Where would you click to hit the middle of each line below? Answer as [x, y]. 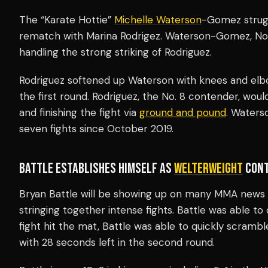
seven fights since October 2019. [96, 128]
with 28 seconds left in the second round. [118, 242]
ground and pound [183, 112]
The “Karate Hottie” [67, 19]
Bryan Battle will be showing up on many [117, 194]
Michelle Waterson [158, 19]
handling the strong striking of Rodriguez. [115, 52]
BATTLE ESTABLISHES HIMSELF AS [97, 168]
